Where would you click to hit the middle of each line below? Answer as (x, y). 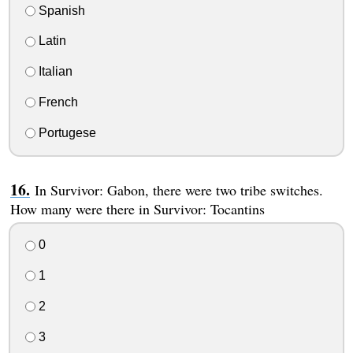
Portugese (65, 132)
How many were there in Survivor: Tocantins (137, 208)
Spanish (60, 10)
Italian (54, 72)
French (56, 102)
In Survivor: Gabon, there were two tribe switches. (178, 190)
